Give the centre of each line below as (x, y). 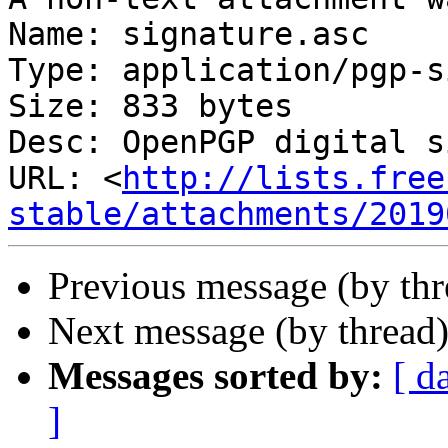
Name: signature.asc (188, 34)
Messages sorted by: (215, 376)
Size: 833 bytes (150, 106)
